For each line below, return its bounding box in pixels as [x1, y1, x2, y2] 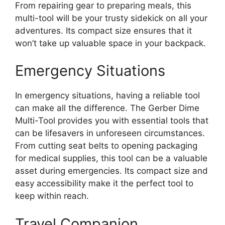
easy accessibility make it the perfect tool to [15, 178, 193, 189]
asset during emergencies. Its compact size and [15, 166, 208, 176]
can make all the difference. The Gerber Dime [15, 103, 199, 114]
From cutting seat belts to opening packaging [15, 141, 197, 151]
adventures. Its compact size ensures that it [15, 25, 192, 36]
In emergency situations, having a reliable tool [15, 90, 200, 101]
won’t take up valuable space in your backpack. [15, 38, 206, 48]
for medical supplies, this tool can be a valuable [15, 153, 207, 164]
